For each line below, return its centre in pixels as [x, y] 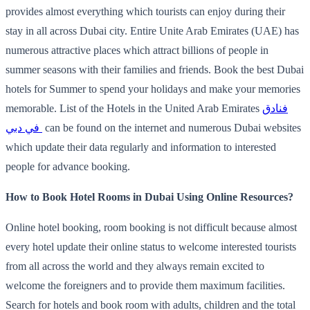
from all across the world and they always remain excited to [135, 266]
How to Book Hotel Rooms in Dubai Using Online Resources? [149, 197]
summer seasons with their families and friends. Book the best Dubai [155, 69]
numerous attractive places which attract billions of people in [137, 50]
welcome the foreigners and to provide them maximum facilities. [145, 285]
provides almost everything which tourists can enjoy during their [145, 11]
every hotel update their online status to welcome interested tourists [151, 246]
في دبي [22, 127]
